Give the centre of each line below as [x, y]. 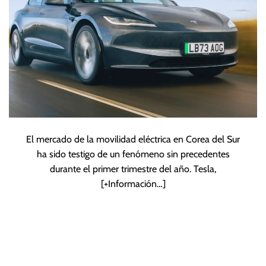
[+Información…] [133, 184]
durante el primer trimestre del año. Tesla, [133, 169]
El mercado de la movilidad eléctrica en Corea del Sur [133, 140]
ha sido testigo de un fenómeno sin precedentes [133, 154]
